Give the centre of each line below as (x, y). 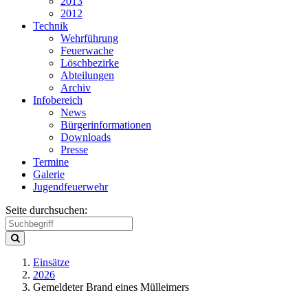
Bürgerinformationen (106, 125)
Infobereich (58, 100)
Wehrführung (89, 38)
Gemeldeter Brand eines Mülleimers (111, 287)
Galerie (49, 174)
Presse (74, 150)
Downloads (86, 137)
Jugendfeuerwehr (70, 187)
